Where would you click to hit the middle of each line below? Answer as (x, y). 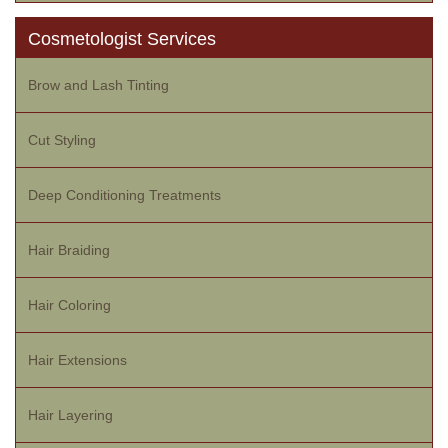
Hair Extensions (77, 360)
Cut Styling (62, 140)
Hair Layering (70, 415)
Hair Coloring (69, 305)
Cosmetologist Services (122, 39)
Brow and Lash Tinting (98, 85)
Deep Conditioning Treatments (124, 195)
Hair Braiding (69, 250)
